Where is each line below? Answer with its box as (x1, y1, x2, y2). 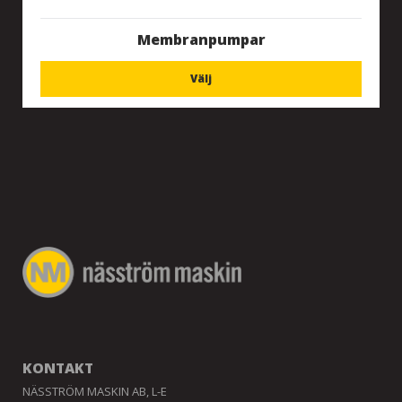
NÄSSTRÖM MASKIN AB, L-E (22, 383, 167, 400)
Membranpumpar (136, 30, 266, 49)
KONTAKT (22, 357, 93, 378)
